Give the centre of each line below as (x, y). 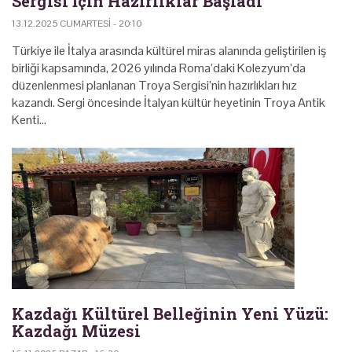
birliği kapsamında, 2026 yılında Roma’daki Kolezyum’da (159, 68)
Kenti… (29, 119)
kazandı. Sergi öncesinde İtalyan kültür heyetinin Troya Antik (169, 102)
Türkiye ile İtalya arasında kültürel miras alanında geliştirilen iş (169, 50)
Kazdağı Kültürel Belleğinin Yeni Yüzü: (170, 313)
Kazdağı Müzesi (76, 330)
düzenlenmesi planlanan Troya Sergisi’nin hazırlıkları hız (154, 85)
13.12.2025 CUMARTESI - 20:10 (77, 23)
